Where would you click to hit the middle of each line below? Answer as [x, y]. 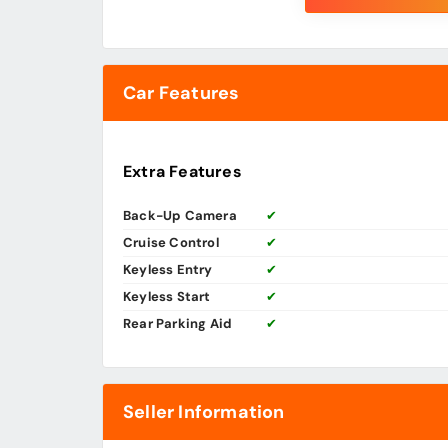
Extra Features [182, 172]
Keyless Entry [168, 270]
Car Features [181, 93]
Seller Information [204, 412]
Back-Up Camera [180, 216]
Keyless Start [167, 297]
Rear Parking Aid [178, 324]
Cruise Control [171, 243]
